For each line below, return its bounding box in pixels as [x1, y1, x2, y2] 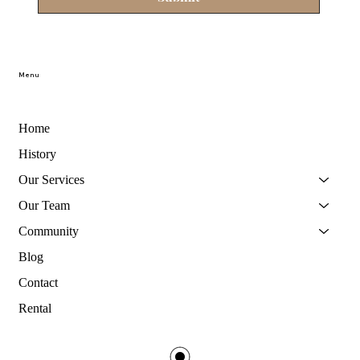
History [18, 146, 56, 161]
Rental [18, 301, 51, 315]
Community [18, 223, 79, 238]
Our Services [18, 172, 84, 186]
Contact [18, 275, 58, 289]
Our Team [18, 198, 70, 212]
